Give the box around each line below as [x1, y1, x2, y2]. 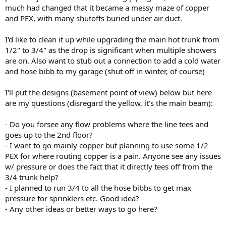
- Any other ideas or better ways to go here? [5, 203, 157, 214]
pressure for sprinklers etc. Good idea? [5, 193, 139, 203]
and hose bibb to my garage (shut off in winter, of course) [5, 66, 205, 76]
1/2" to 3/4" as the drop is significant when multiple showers [5, 44, 216, 55]
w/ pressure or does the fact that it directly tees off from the [5, 161, 212, 172]
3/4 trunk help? [5, 172, 59, 182]
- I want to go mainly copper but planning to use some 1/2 [5, 140, 208, 150]
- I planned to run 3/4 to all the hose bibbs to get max [5, 182, 191, 193]
